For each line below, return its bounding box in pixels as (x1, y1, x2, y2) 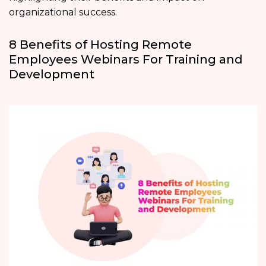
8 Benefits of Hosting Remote (9, 37, 192, 52)
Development (9, 66, 94, 81)
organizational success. (9, 6, 117, 18)
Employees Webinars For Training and (9, 52, 243, 66)
